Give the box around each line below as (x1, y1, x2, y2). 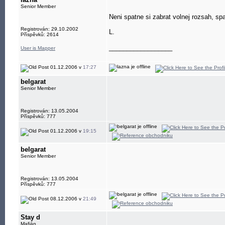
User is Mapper (21, 45, 55, 51)
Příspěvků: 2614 (21, 32, 59, 37)
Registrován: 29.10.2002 (21, 26, 78, 32)
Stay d (21, 213, 40, 221)
